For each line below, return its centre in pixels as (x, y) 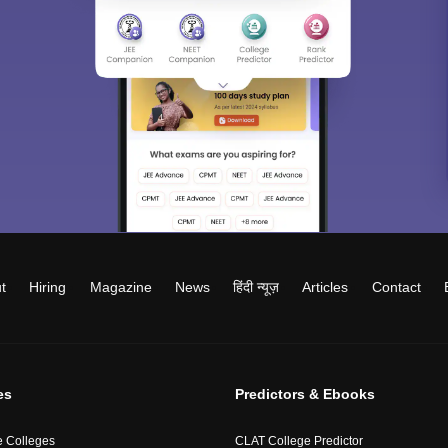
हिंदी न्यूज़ (256, 287)
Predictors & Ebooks (304, 394)
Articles (325, 287)
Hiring (48, 287)
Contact (396, 287)
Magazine (120, 287)
